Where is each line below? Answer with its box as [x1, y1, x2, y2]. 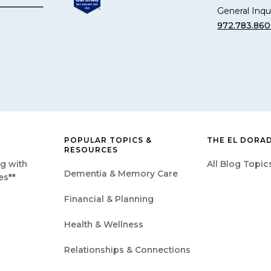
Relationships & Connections [64, 244, 191, 255]
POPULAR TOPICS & [64, 135, 152, 145]
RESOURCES [64, 145, 118, 154]
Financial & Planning [64, 193, 154, 204]
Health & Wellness [64, 218, 143, 230]
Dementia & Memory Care [64, 168, 178, 179]
